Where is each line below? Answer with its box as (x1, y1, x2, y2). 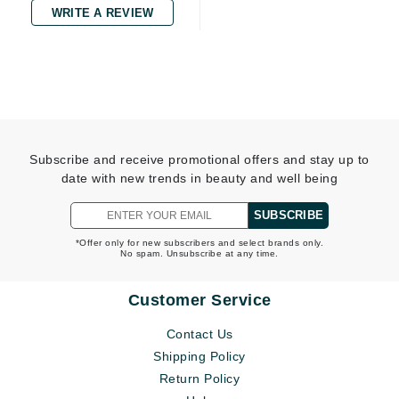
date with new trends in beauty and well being (61, 171, 338, 186)
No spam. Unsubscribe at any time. (120, 248, 279, 259)
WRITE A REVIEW (51, 6, 154, 20)
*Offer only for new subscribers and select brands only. (75, 238, 324, 248)
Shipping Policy (153, 349, 246, 364)
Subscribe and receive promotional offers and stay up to (29, 152, 370, 167)
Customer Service (127, 291, 272, 310)
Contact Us (166, 327, 233, 342)
